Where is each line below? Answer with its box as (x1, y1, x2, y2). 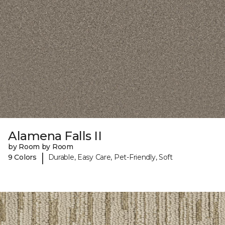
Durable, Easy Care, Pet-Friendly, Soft (48, 153, 173, 162)
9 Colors (8, 153, 37, 162)
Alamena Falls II (8, 128, 102, 143)
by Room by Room (8, 142, 73, 151)
